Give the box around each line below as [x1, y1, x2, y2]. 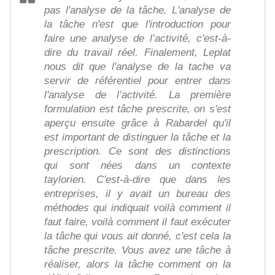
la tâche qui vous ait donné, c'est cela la [44, 230, 231, 242]
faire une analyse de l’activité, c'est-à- [44, 33, 231, 45]
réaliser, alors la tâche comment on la [44, 258, 231, 271]
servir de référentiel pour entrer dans [44, 75, 231, 87]
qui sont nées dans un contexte [44, 160, 231, 172]
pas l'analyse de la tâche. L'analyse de [44, 4, 231, 17]
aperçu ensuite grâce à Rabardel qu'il [44, 117, 231, 130]
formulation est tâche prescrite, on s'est [44, 103, 231, 115]
